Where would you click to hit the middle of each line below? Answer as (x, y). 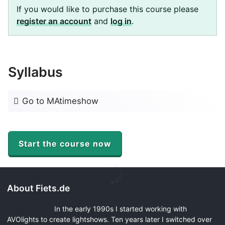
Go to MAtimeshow (59, 101)
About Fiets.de (38, 188)
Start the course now (65, 143)
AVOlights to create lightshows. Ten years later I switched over (109, 219)
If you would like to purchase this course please (107, 9)
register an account (54, 21)
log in (121, 21)
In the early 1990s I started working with (121, 209)
